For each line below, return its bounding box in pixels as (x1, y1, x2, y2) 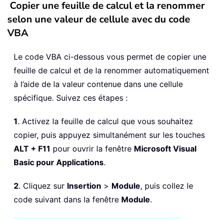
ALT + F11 (14, 144, 50, 154)
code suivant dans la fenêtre (14, 195, 121, 205)
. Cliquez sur (19, 181, 67, 191)
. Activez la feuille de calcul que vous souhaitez (18, 116, 193, 127)
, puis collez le (140, 181, 193, 191)
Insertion (67, 181, 101, 191)
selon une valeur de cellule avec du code (7, 13, 190, 26)
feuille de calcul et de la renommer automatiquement (14, 66, 209, 76)
